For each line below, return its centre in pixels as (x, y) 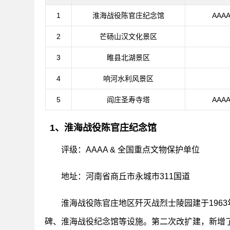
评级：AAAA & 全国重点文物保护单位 (131, 150)
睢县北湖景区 (128, 58)
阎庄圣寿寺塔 (128, 100)
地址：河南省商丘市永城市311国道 (126, 177)
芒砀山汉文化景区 (128, 37)
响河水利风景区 (128, 79)
